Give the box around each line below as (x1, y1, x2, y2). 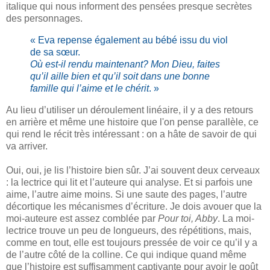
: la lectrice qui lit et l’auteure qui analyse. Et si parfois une (6, 177, 253, 187)
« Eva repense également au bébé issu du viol (30, 35, 228, 46)
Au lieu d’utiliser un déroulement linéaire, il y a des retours (6, 104, 253, 115)
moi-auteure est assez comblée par (6, 213, 158, 224)
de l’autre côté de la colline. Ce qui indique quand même (6, 249, 246, 260)
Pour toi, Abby (158, 213, 218, 224)
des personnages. (6, 13, 83, 24)
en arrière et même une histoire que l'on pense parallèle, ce (6, 116, 259, 127)
